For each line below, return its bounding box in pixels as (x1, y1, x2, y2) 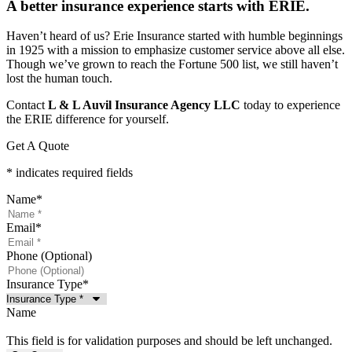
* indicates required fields (6, 166, 133, 180)
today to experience (240, 98, 340, 112)
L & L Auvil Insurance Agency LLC (48, 98, 240, 112)
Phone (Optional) (6, 249, 92, 263)
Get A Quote (6, 139, 69, 153)
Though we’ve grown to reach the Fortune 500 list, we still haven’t (6, 57, 338, 71)
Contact (6, 98, 48, 112)
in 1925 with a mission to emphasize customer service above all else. (6, 43, 345, 57)
